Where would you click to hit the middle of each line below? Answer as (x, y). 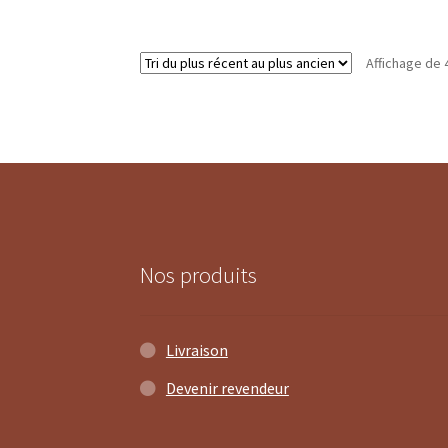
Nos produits (199, 274)
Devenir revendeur (227, 387)
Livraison (196, 349)
